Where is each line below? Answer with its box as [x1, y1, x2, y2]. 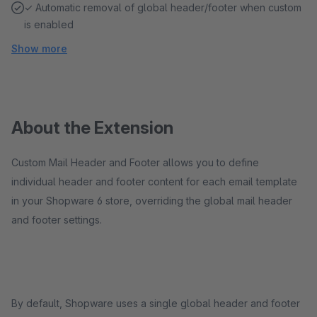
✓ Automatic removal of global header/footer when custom [24, 1, 301, 13]
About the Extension [11, 117, 173, 138]
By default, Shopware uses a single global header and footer [11, 297, 300, 309]
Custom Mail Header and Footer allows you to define [11, 156, 259, 168]
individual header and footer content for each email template [11, 175, 297, 188]
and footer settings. [11, 214, 102, 226]
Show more [11, 42, 67, 54]
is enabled [24, 18, 74, 30]
